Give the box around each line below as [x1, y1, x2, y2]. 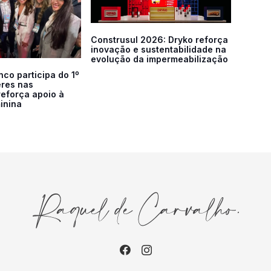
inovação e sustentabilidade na [90, 44, 226, 54]
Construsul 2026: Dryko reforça [90, 34, 228, 45]
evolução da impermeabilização [90, 53, 230, 64]
